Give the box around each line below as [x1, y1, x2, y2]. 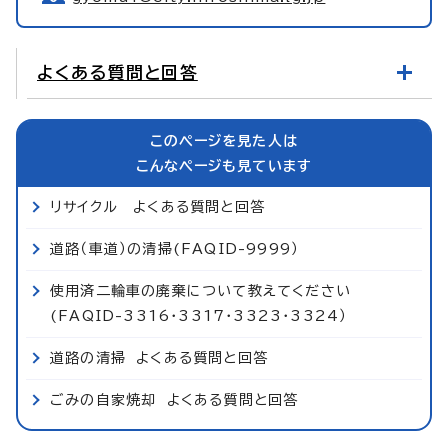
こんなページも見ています [135, 158, 313, 173]
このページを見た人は [150, 133, 298, 148]
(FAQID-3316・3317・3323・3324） [50, 308, 348, 323]
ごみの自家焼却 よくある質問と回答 [50, 392, 299, 407]
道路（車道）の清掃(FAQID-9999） [50, 241, 300, 256]
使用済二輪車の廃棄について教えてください [50, 283, 351, 298]
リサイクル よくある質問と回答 [50, 199, 265, 214]
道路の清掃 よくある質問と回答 [50, 350, 268, 365]
